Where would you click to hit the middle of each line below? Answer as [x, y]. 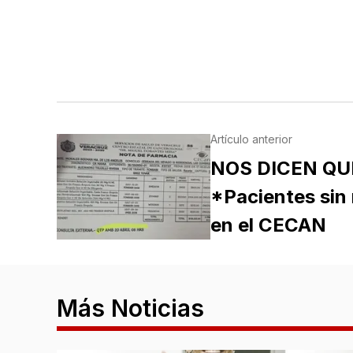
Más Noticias [130, 308]
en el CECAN [268, 225]
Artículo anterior [251, 139]
